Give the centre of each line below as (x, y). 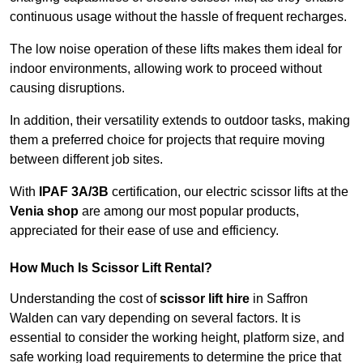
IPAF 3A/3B (74, 192)
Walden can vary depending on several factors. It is (155, 318)
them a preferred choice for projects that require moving (167, 140)
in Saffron (279, 299)
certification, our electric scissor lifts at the (228, 192)
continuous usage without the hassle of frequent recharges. (178, 17)
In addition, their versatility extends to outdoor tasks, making (180, 121)
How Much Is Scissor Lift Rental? (111, 268)
